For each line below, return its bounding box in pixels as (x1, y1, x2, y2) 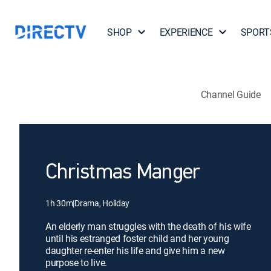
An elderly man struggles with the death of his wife (45, 220, 251, 233)
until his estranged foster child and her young (45, 232, 229, 245)
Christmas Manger (45, 162, 200, 184)
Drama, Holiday (74, 197, 130, 209)
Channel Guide (200, 87, 261, 101)
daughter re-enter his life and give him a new (45, 244, 225, 257)
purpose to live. (45, 256, 107, 269)
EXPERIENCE (159, 25, 213, 39)
